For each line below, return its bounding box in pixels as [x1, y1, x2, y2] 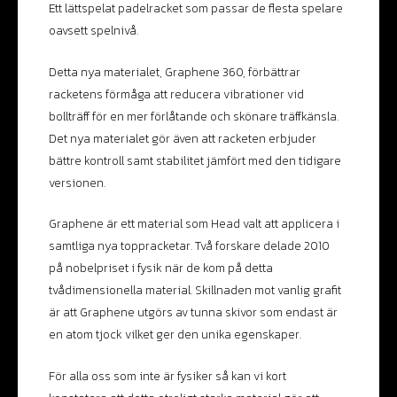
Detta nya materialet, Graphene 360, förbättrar [49, 62, 300, 81]
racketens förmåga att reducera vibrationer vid [49, 84, 304, 103]
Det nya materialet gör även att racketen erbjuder [49, 128, 316, 147]
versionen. [49, 173, 105, 191]
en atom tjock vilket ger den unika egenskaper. [49, 325, 301, 344]
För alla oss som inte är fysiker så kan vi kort [49, 367, 286, 385]
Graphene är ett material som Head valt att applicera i [49, 214, 339, 233]
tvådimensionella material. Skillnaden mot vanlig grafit [49, 281, 341, 300]
